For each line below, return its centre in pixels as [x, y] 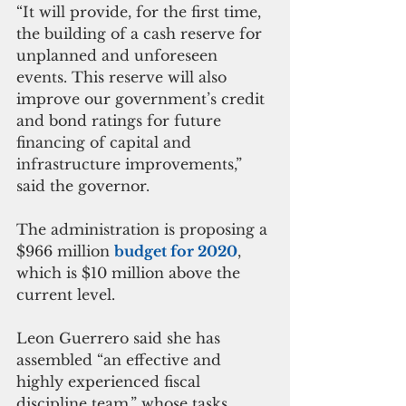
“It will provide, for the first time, [141, 11]
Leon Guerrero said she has [121, 338]
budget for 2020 [176, 251]
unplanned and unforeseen [119, 55]
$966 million [65, 251]
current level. [66, 294]
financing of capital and [106, 142]
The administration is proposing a [144, 229]
